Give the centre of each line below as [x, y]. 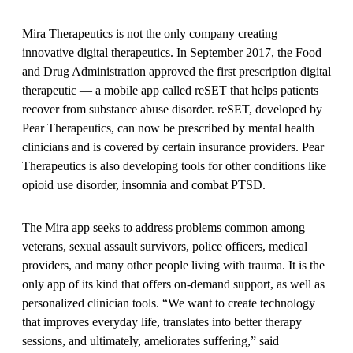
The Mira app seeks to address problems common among [163, 227]
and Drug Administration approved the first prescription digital [176, 71]
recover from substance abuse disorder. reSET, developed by [172, 109]
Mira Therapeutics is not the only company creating [150, 33]
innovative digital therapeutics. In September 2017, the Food [172, 52]
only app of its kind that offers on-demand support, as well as [173, 284]
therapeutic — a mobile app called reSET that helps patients [170, 90]
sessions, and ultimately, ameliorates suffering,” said [150, 340]
